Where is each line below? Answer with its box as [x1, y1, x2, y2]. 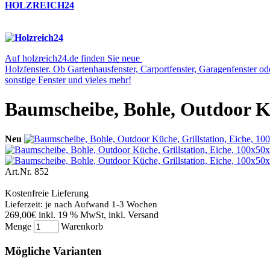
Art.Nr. [5, 166, 32, 177]
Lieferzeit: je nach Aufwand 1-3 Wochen [5, 199, 157, 209]
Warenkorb [61, 221, 103, 231]
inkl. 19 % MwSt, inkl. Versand [39, 209, 159, 220]
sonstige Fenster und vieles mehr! [5, 75, 131, 85]
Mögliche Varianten [5, 244, 102, 257]
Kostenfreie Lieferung [5, 187, 89, 198]
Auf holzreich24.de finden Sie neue [5, 53, 142, 63]
